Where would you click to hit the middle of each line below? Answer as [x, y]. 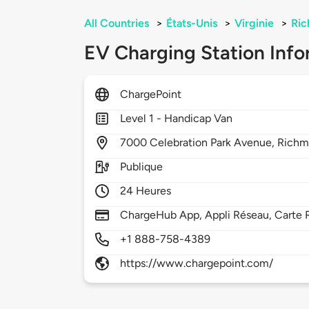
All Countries [117, 23]
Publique [142, 167]
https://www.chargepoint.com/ [197, 263]
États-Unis [192, 23]
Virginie [254, 23]
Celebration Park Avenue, [214, 143]
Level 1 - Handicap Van [177, 119]
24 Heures [146, 191]
